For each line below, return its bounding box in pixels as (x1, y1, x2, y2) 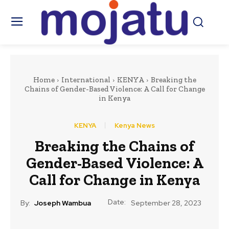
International (61, 75, 110, 85)
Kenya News (114, 121, 155, 130)
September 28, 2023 (131, 198, 201, 208)
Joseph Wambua (34, 198, 91, 208)
